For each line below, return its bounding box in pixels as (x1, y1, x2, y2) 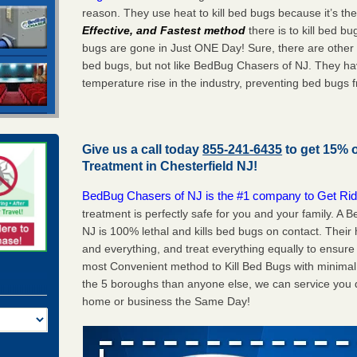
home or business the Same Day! (82, 294, 251, 308)
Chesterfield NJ (160, 159, 254, 173)
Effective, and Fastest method (82, 23, 246, 37)
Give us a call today (82, 142, 203, 156)
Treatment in (82, 159, 161, 173)
